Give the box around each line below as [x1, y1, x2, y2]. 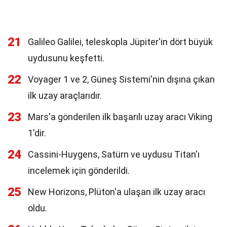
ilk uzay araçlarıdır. [28, 90, 102, 101]
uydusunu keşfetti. [28, 53, 104, 63]
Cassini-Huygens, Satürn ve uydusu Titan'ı [28, 149, 200, 160]
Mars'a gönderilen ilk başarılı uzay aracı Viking [28, 111, 212, 122]
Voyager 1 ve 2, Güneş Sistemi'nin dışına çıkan [28, 74, 215, 85]
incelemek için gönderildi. [28, 165, 130, 176]
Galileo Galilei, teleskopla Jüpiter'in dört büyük [28, 36, 213, 47]
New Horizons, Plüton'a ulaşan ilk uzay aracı [28, 186, 205, 197]
